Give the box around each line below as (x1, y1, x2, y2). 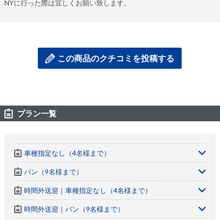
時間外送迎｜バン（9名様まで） (24, 205, 124, 213)
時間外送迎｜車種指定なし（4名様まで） (24, 186, 152, 194)
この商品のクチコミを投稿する (57, 53, 175, 63)
